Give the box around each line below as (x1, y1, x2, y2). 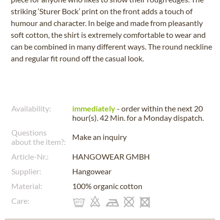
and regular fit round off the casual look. (11, 54, 144, 63)
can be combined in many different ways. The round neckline (11, 42, 212, 51)
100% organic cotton (72, 181, 142, 191)
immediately (72, 104, 115, 113)
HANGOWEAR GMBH (72, 152, 150, 161)
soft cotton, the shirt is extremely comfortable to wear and (11, 30, 206, 39)
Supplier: (11, 166, 41, 176)
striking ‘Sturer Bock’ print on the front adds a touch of (11, 6, 192, 16)
